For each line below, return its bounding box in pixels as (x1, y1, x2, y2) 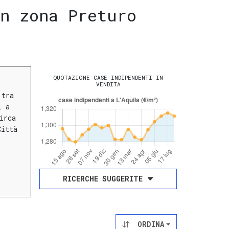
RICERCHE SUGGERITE (62, 174, 143, 184)
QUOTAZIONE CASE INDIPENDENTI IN (53, 74, 163, 82)
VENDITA (96, 80, 121, 88)
